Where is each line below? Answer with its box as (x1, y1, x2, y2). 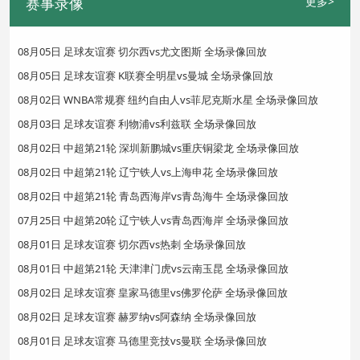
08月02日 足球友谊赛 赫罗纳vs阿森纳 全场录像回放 (18, 309, 256, 324)
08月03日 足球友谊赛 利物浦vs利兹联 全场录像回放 (18, 116, 256, 131)
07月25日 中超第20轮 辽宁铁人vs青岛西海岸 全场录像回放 (18, 212, 288, 227)
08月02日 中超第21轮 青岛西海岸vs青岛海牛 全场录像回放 (18, 188, 288, 203)
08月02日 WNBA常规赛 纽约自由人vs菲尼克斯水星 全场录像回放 (18, 92, 318, 107)
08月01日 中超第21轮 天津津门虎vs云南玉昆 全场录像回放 (18, 260, 288, 276)
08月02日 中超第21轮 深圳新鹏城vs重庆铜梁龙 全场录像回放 (18, 140, 299, 155)
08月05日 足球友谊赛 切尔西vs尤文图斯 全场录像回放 (18, 43, 267, 59)
